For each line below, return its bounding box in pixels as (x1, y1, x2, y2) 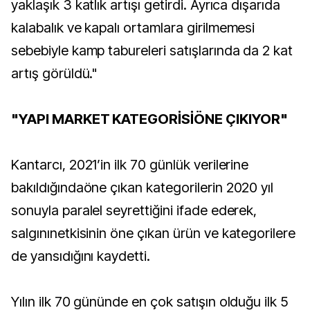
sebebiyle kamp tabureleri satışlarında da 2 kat (11, 42, 293, 59)
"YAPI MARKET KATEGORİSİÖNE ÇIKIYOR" (11, 111, 288, 127)
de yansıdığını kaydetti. (11, 248, 151, 264)
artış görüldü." (11, 65, 98, 82)
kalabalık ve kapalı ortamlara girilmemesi (11, 19, 255, 36)
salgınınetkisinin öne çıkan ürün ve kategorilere (11, 225, 296, 241)
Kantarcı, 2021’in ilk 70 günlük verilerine (11, 156, 249, 173)
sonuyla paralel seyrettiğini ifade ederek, (11, 202, 257, 219)
